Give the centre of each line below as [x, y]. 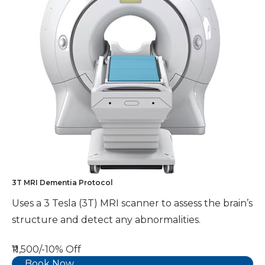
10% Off [63, 249]
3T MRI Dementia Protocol [62, 182]
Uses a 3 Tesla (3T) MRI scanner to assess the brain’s [132, 203]
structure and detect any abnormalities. [106, 219]
